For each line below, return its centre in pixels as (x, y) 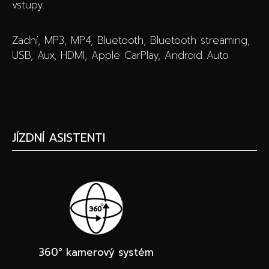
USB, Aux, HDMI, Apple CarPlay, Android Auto (120, 56)
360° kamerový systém (96, 252)
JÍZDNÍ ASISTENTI (59, 138)
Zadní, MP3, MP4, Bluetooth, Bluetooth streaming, (131, 41)
